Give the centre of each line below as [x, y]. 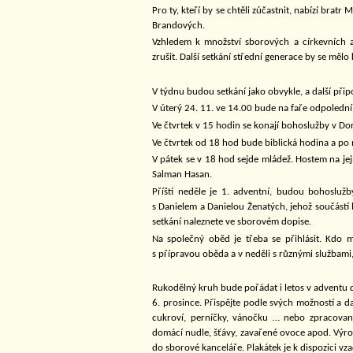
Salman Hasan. [182, 175]
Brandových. [178, 25]
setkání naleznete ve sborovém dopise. [232, 221]
